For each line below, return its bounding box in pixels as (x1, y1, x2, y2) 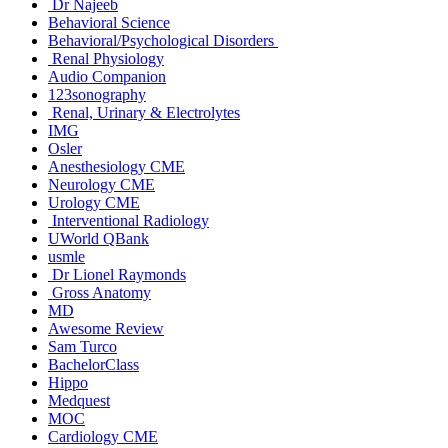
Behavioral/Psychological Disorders (48, 31, 278, 49)
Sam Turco (48, 337, 117, 355)
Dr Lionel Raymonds (48, 265, 186, 283)
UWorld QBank (48, 229, 149, 247)
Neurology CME (48, 175, 155, 193)
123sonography (48, 85, 146, 103)
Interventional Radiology (48, 211, 209, 229)
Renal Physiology (48, 49, 164, 67)
